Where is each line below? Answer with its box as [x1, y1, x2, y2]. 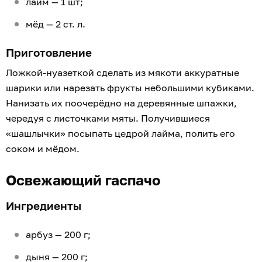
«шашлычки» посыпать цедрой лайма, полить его [6, 127, 235, 140]
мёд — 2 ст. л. [26, 18, 88, 30]
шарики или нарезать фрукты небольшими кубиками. [6, 82, 254, 94]
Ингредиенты [6, 199, 84, 213]
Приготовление [6, 46, 95, 60]
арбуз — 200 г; [26, 229, 93, 241]
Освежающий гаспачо [6, 171, 164, 189]
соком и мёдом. [6, 143, 82, 155]
